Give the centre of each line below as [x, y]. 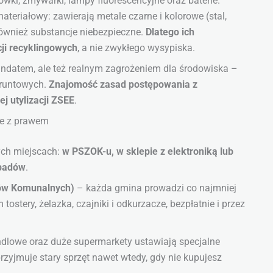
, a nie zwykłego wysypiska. [136, 48]
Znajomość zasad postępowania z [123, 85]
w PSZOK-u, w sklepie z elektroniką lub [148, 152]
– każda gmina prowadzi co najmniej [155, 188]
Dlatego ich [170, 32]
